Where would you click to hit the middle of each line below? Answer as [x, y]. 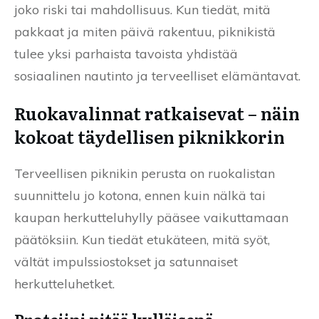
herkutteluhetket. [64, 283]
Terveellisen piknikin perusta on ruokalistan [145, 173]
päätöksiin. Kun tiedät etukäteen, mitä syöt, [142, 239]
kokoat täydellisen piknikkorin [150, 136]
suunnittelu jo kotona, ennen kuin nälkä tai [140, 195]
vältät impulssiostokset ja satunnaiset [126, 261]
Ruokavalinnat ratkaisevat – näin [157, 113]
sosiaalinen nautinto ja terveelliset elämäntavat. [157, 75]
